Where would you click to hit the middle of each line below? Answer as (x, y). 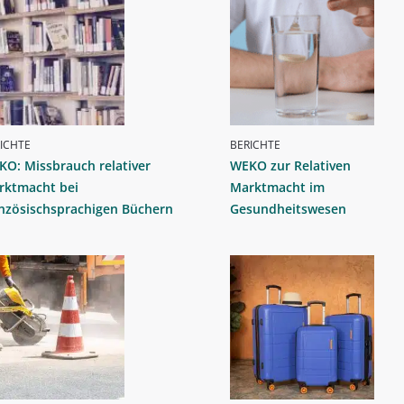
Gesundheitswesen (288, 209)
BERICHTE (255, 145)
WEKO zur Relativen (290, 166)
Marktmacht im (277, 188)
